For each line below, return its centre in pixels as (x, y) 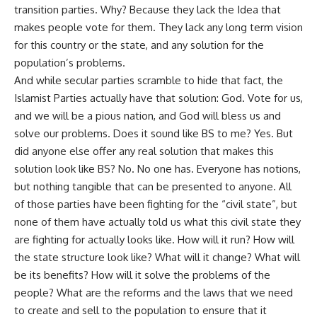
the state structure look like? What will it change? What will (157, 257)
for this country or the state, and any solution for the (139, 45)
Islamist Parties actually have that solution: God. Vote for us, (158, 98)
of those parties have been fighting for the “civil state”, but (156, 204)
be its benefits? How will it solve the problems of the (142, 275)
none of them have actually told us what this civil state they (157, 221)
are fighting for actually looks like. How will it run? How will (154, 239)
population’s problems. (70, 62)
